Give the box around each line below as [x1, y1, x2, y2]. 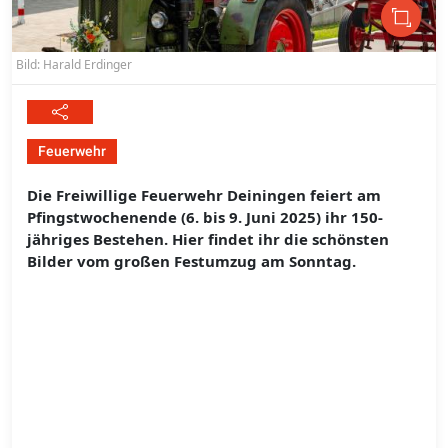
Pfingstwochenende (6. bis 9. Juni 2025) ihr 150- [27, 207, 383, 228]
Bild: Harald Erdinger [16, 56, 132, 74]
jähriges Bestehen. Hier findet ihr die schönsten [27, 229, 389, 250]
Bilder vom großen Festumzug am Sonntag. [27, 251, 356, 272]
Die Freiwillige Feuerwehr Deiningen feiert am [27, 185, 381, 206]
